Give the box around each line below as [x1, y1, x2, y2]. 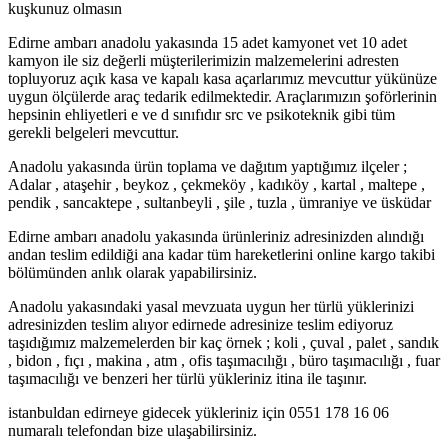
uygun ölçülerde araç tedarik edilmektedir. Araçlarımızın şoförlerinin [8, 88, 437, 106]
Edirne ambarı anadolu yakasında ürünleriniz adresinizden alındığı [8, 228, 424, 246]
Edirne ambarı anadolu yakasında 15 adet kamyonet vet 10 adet [8, 34, 407, 52]
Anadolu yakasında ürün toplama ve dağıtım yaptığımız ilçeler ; [8, 158, 407, 176]
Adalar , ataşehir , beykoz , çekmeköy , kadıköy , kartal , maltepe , [8, 176, 425, 194]
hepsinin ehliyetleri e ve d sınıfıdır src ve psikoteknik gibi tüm [8, 106, 395, 124]
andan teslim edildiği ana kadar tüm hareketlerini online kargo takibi [8, 246, 435, 264]
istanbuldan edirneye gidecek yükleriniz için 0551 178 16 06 [8, 404, 389, 422]
